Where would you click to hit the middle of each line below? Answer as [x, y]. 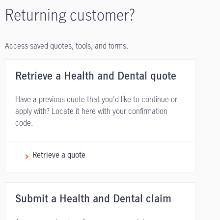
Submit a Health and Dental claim [93, 200]
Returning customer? [70, 15]
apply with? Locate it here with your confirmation [91, 111]
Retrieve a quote [59, 155]
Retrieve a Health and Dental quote [96, 77]
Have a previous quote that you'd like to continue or [96, 99]
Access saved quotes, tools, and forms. [67, 46]
